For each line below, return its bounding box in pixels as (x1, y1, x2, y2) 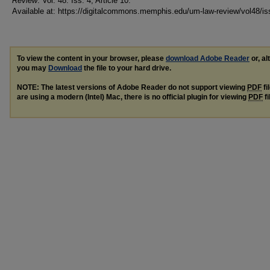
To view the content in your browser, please (17, 54, 166, 63)
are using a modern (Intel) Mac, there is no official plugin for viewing (17, 92, 248, 101)
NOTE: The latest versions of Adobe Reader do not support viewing (17, 83, 247, 92)
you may (17, 63, 48, 72)
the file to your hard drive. (82, 63, 171, 72)
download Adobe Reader (166, 54, 250, 63)
